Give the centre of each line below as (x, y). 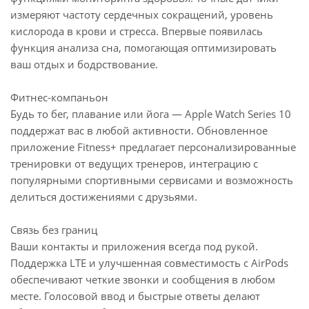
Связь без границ (54, 230)
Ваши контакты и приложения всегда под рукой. (134, 246)
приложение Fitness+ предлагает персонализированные (153, 147)
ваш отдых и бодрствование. (84, 64)
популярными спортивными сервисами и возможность (152, 180)
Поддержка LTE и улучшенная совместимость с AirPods (149, 263)
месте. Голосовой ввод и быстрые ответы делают (135, 296)
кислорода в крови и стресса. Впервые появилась (137, 31)
